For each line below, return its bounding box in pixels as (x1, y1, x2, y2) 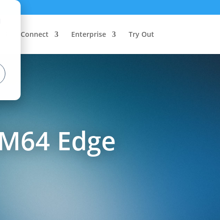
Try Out (128, 29, 154, 39)
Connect (20, 29, 49, 39)
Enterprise (71, 29, 106, 39)
